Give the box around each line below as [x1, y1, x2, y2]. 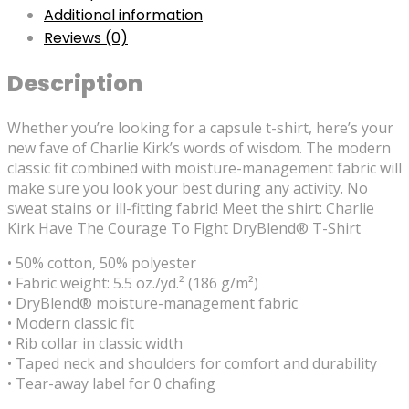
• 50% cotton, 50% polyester [7, 252, 196, 273]
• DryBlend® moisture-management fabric [7, 292, 298, 313]
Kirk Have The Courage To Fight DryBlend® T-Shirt [7, 217, 361, 238]
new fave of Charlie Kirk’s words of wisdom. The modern [7, 137, 391, 158]
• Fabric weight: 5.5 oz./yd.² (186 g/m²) [7, 272, 258, 293]
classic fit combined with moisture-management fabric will [7, 157, 402, 178]
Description [7, 68, 142, 99]
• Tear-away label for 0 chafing [7, 372, 215, 393]
